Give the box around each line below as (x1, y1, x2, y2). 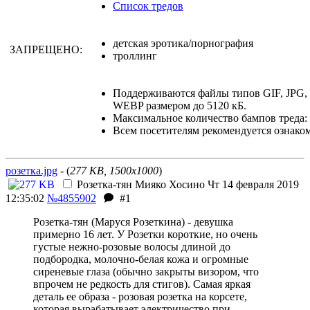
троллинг (113, 50, 157, 62)
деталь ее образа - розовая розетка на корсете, (33, 291, 247, 302)
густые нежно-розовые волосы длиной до (33, 241, 230, 253)
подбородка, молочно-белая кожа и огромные (33, 253, 248, 265)
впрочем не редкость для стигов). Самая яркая (33, 278, 250, 290)
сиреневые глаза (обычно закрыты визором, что (33, 266, 259, 277)
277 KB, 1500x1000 (70, 165, 158, 176)
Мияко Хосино (135, 179, 205, 190)
